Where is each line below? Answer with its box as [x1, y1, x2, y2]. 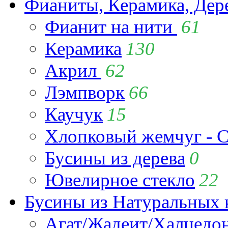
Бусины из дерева [45, 147, 185, 168]
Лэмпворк [45, 81, 125, 103]
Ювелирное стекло [45, 169, 195, 190]
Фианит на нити [45, 16, 177, 37]
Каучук [45, 103, 103, 125]
